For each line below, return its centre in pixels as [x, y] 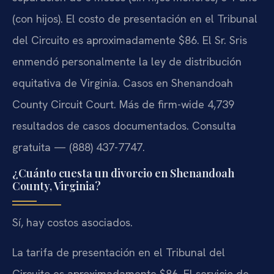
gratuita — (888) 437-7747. [79, 147]
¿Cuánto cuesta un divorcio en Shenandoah [123, 173]
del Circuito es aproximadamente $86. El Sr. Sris [130, 40]
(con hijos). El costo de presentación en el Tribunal [135, 19]
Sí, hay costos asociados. [72, 222]
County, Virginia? [57, 186]
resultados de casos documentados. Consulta [124, 126]
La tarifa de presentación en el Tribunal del [119, 253]
